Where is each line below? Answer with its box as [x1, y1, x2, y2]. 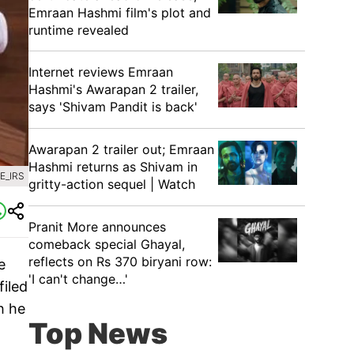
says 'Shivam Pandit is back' [28, 99, 198, 115]
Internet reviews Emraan [28, 64, 173, 80]
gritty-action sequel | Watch [28, 176, 195, 192]
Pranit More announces [28, 219, 166, 235]
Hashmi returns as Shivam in [28, 159, 198, 175]
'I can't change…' [28, 271, 128, 287]
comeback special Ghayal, [28, 236, 185, 252]
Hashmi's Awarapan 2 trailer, [28, 81, 198, 97]
